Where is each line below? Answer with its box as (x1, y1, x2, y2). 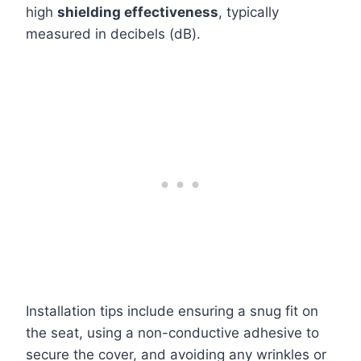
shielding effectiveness (57, 4, 218, 20)
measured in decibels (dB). (26, 26, 201, 42)
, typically (218, 4, 279, 20)
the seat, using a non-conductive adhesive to (26, 325, 319, 341)
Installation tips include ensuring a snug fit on (26, 303, 318, 319)
